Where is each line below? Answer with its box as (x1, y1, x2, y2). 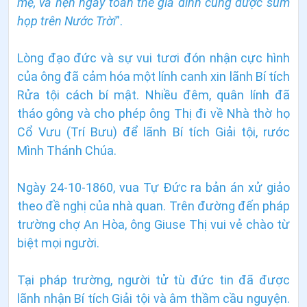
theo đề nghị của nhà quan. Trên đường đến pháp (17, 198, 290, 213)
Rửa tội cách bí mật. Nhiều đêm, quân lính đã (17, 87, 290, 102)
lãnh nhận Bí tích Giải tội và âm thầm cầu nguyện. (17, 291, 290, 306)
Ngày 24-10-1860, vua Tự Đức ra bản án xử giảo (17, 180, 290, 195)
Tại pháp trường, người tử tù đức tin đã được (17, 272, 290, 287)
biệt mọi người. (17, 235, 99, 250)
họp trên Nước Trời (17, 13, 116, 28)
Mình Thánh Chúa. (17, 143, 116, 158)
